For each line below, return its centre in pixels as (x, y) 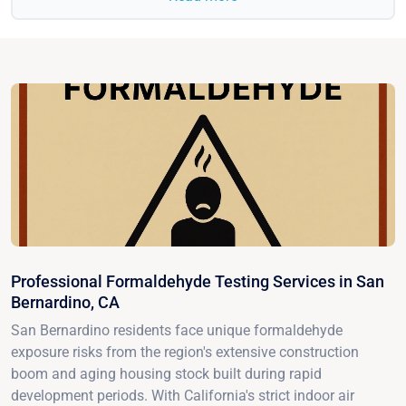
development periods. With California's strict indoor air (183, 395)
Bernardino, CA (65, 302)
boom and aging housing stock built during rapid (166, 373)
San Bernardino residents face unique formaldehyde (177, 330)
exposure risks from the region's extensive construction (185, 352)
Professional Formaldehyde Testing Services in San (198, 281)
